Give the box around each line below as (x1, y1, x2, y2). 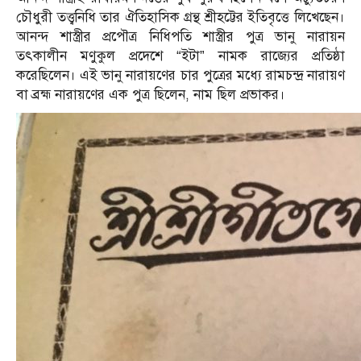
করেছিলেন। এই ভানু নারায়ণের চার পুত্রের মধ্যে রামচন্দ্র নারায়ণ (16, 67, 345, 85)
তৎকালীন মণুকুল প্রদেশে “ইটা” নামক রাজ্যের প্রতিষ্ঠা (16, 48, 345, 65)
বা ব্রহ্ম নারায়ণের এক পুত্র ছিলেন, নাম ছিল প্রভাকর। (16, 86, 285, 104)
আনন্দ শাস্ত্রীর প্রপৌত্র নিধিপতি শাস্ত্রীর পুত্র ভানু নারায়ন (16, 28, 345, 46)
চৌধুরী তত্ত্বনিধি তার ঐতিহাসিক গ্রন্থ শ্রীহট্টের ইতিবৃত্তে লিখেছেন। (16, 9, 345, 27)
